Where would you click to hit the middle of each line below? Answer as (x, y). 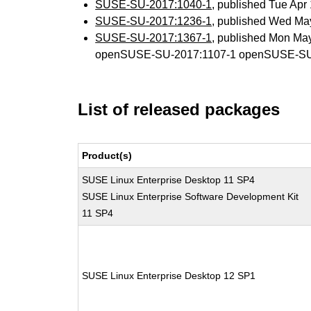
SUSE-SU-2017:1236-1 (154, 21)
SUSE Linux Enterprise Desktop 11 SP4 (169, 180)
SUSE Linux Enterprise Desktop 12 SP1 (169, 276)
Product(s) (107, 155)
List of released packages (179, 109)
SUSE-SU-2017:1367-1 (154, 38)
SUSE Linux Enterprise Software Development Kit (191, 196)
